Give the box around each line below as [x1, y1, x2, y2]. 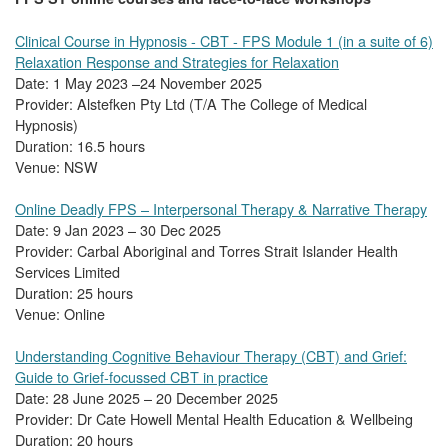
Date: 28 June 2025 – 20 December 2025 [15, 387, 278, 409]
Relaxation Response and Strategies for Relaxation [15, 51, 339, 73]
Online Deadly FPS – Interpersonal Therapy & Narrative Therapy [15, 198, 427, 220]
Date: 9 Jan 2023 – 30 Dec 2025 [15, 219, 221, 241]
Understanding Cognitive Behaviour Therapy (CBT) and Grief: [15, 345, 407, 367]
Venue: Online [15, 303, 105, 325]
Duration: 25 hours [15, 282, 133, 304]
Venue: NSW [15, 156, 98, 178]
